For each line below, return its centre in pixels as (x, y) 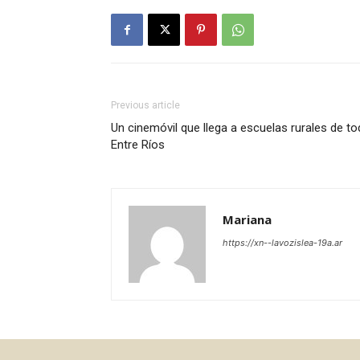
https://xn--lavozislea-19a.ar (282, 243)
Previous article (145, 106)
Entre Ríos (138, 145)
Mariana (247, 220)
